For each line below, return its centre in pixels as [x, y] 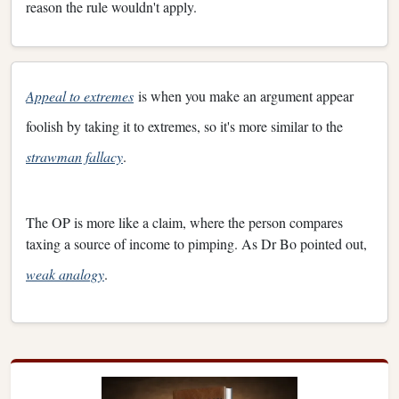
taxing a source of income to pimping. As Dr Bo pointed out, [196, 243]
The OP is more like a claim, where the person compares [184, 222]
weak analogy [65, 273]
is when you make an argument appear [246, 95]
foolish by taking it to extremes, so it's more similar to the [184, 126]
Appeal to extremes [80, 95]
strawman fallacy [74, 156]
